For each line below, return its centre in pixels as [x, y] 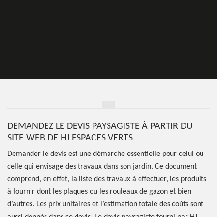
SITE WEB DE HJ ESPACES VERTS [70, 138]
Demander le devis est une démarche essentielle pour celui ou [105, 154]
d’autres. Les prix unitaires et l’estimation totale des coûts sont [105, 204]
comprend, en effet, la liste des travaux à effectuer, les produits [107, 179]
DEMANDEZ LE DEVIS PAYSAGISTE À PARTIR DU [100, 126]
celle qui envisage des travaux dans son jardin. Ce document [102, 167]
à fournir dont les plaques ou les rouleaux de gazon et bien [99, 192]
